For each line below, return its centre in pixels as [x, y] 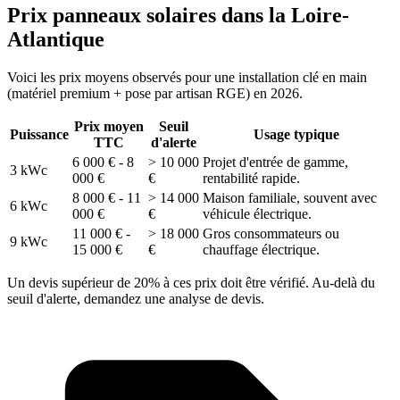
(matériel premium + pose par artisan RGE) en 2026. [155, 94]
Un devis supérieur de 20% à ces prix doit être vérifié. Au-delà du [191, 283]
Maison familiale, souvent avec [290, 198]
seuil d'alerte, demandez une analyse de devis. [136, 299]
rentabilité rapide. [251, 179]
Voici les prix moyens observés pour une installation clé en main [187, 78]
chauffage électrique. [261, 250]
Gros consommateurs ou [271, 234]
